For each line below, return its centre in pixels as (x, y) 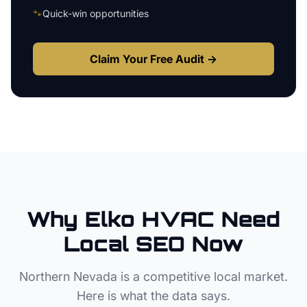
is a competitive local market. (202, 277)
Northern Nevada (68, 277)
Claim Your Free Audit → (153, 59)
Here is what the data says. (153, 296)
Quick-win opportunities (96, 13)
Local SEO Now (153, 244)
